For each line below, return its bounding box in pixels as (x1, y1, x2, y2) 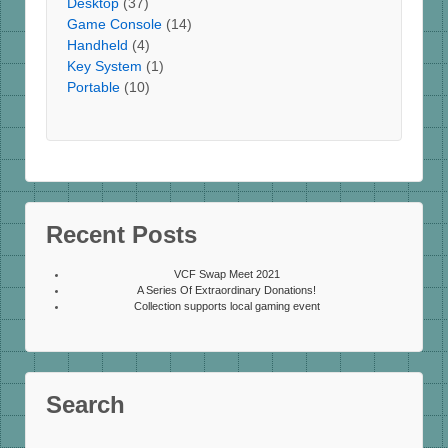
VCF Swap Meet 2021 (173, 268, 280, 281)
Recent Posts (46, 221, 197, 249)
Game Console (67, 15, 162, 32)
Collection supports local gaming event (133, 300, 320, 313)
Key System (67, 57, 142, 74)
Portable (67, 78, 120, 95)
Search (46, 390, 125, 418)
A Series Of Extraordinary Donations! (137, 284, 317, 297)
